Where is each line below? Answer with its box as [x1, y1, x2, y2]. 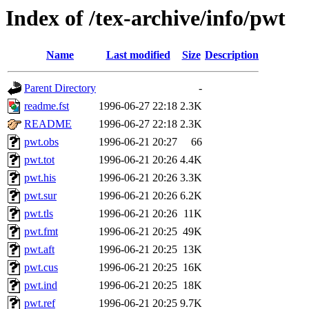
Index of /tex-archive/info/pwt [6, 6, 286, 30]
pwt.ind [24, 279, 57, 292]
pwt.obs [24, 136, 59, 148]
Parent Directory [24, 82, 96, 94]
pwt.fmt [24, 226, 58, 238]
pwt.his [24, 172, 56, 184]
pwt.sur [24, 190, 57, 202]
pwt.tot [24, 154, 54, 166]
